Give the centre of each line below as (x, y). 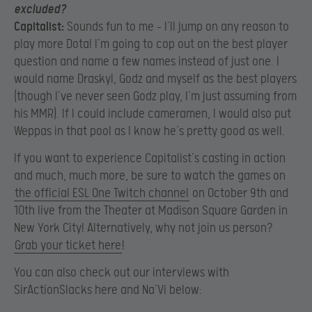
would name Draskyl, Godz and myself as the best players (155, 79)
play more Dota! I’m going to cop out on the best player (151, 44)
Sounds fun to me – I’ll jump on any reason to (177, 26)
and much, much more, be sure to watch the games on (150, 176)
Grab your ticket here (68, 246)
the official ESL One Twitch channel (102, 194)
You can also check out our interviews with (122, 273)
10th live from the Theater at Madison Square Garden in (151, 211)
